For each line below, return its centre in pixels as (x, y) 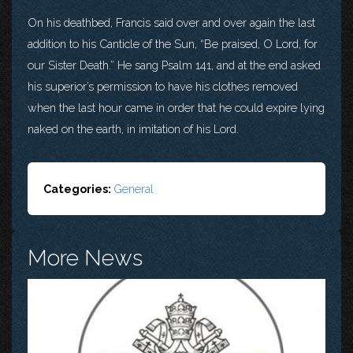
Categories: (78, 188)
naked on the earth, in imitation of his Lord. (133, 128)
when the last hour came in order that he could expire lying (176, 107)
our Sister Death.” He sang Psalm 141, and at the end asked (174, 65)
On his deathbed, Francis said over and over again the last (171, 22)
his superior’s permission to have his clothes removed (163, 86)
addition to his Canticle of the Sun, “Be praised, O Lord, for (173, 43)
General (134, 188)
